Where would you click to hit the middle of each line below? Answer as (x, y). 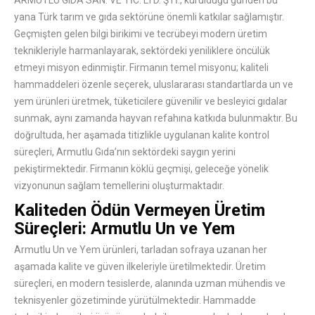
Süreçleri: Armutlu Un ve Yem (124, 229)
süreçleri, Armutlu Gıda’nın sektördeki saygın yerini (125, 152)
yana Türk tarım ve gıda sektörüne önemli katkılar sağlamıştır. (149, 17)
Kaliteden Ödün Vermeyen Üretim (140, 211)
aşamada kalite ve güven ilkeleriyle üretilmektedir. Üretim (140, 267)
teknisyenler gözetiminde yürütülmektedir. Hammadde (135, 301)
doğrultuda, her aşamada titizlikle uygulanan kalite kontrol (142, 135)
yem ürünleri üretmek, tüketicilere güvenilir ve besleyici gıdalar (151, 102)
